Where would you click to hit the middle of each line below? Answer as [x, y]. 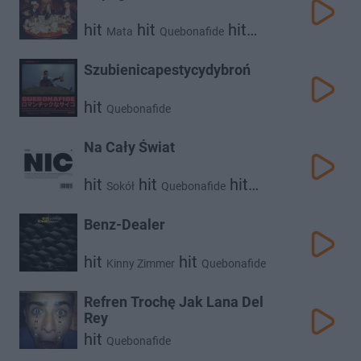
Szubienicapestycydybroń [167, 70]
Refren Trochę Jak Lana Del [174, 302]
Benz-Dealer [124, 224]
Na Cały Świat [129, 147]
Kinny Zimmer [141, 263]
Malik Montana [121, 48]
